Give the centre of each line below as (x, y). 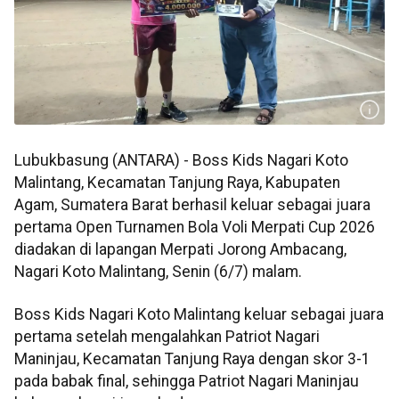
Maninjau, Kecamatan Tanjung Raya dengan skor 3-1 (192, 358)
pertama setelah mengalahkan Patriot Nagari (167, 336)
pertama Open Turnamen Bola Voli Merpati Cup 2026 (195, 228)
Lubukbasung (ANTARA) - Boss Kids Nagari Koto (181, 161)
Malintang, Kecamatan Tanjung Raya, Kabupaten (177, 183)
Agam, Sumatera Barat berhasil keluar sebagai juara (192, 205)
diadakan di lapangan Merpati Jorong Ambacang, (180, 250)
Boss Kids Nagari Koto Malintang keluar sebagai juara (199, 314)
